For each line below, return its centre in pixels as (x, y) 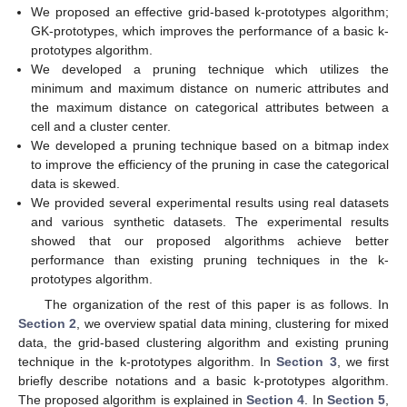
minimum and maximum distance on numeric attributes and (210, 89)
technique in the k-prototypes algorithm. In (148, 362)
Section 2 (48, 324)
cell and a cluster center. (101, 127)
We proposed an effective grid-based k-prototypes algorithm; (210, 12)
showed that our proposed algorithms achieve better (210, 241)
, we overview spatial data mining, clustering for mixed (233, 324)
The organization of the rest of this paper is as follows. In (216, 305)
